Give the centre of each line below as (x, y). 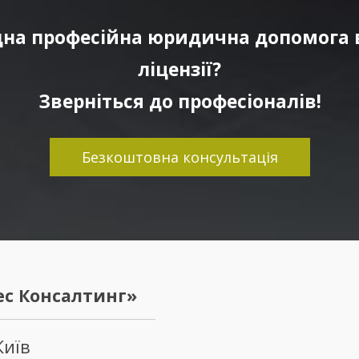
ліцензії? (179, 69)
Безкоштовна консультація (179, 157)
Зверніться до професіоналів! (179, 101)
